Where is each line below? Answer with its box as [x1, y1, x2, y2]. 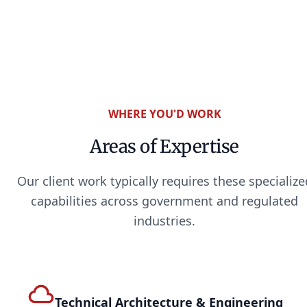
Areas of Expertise [90, 134, 239, 158]
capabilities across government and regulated [31, 192, 298, 209]
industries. [134, 212, 195, 229]
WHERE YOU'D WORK [108, 106, 221, 122]
